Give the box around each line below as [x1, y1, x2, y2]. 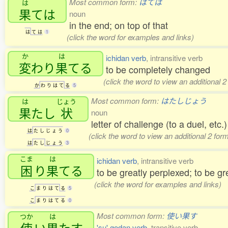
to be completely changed [106, 63, 210, 76]
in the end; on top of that [69, 18, 168, 32]
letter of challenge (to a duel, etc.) [91, 117, 227, 131]
